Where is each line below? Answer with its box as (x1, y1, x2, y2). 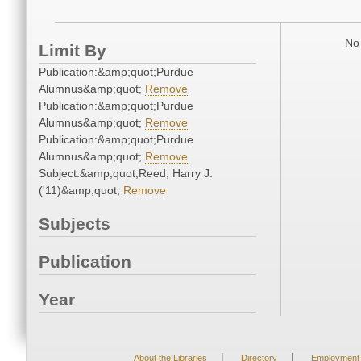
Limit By (39, 41, 106, 60)
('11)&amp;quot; (39, 184, 123, 197)
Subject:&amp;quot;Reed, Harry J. (39, 167, 213, 180)
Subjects (39, 214, 110, 234)
